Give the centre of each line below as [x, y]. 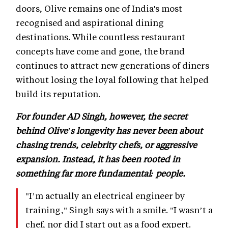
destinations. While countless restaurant [101, 37]
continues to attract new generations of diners [112, 65]
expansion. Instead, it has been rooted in [98, 159]
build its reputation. [58, 94]
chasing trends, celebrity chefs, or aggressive [106, 145]
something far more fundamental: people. [101, 173]
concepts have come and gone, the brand [100, 51]
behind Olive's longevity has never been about [109, 131]
